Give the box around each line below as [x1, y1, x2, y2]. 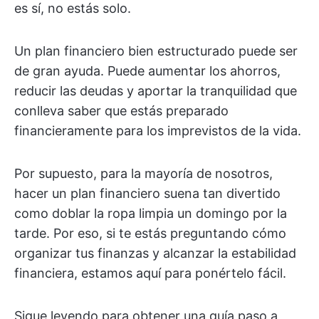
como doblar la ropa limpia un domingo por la [14, 206, 287, 221]
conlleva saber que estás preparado [14, 103, 229, 118]
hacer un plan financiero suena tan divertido [14, 186, 281, 201]
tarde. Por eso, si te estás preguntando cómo [14, 226, 286, 241]
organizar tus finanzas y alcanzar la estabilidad [14, 246, 296, 261]
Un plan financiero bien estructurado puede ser [14, 43, 298, 58]
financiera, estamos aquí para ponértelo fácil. [14, 266, 286, 281]
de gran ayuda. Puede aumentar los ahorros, [14, 63, 281, 78]
